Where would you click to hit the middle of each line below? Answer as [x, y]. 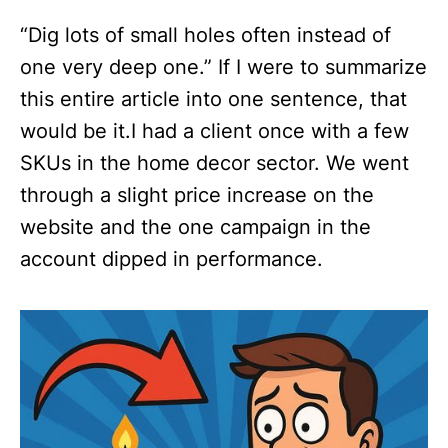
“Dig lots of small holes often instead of [205, 35]
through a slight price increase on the [197, 195]
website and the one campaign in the [195, 227]
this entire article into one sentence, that [213, 99]
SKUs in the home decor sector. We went [214, 163]
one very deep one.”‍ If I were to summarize [223, 67]
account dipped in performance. [171, 259]
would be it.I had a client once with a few [214, 131]
